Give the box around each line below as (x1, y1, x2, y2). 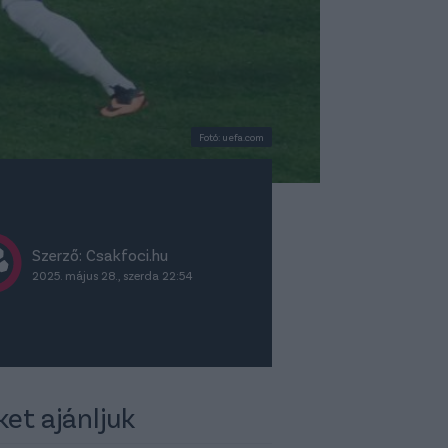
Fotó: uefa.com (199, 130, 264, 143)
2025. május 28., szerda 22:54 (32, 267, 193, 282)
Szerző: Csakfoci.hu (32, 244, 168, 264)
